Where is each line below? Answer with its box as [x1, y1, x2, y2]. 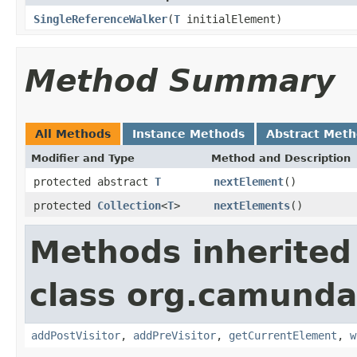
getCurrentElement [229, 328, 337, 342]
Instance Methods [132, 127, 245, 140]
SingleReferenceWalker [33, 12, 167, 25]
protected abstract [33, 175, 155, 188]
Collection [97, 198, 161, 212]
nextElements [214, 198, 290, 212]
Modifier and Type [31, 151, 135, 164]
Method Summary [25, 62, 335, 99]
